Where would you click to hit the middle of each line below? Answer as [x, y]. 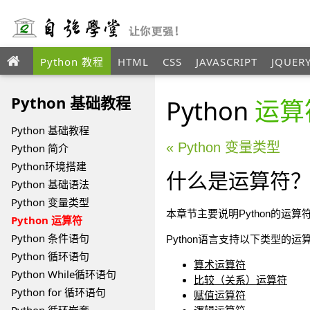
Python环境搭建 [49, 166]
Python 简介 [40, 148]
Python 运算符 [47, 220]
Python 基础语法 [50, 184]
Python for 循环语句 [58, 292]
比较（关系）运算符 [240, 280]
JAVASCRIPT [227, 62]
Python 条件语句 [50, 238]
